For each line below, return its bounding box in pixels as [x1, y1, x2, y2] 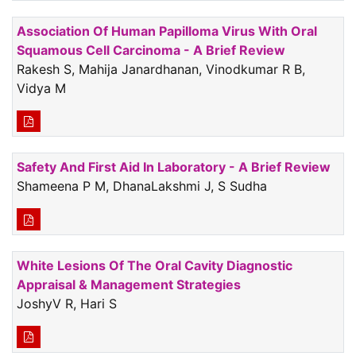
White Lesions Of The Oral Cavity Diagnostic [17, 257, 292, 274]
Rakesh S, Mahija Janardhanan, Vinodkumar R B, [17, 60, 305, 77]
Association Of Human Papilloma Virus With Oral [17, 22, 317, 39]
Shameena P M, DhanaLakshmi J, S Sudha [17, 178, 267, 195]
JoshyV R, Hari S [17, 296, 117, 312]
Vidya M [17, 79, 66, 96]
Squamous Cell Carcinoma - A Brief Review [17, 41, 285, 58]
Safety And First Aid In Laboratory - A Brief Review [17, 159, 331, 176]
